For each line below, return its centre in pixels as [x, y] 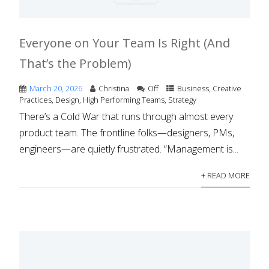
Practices [36, 99]
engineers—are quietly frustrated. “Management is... [129, 149]
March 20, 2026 [56, 88]
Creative [227, 88]
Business [193, 88]
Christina [114, 88]
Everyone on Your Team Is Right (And [125, 43]
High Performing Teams [124, 99]
